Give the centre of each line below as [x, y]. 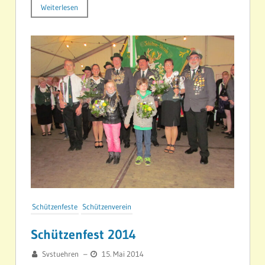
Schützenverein [107, 207]
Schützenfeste [55, 207]
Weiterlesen [59, 7]
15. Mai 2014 [123, 254]
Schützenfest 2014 [83, 235]
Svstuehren [60, 254]
